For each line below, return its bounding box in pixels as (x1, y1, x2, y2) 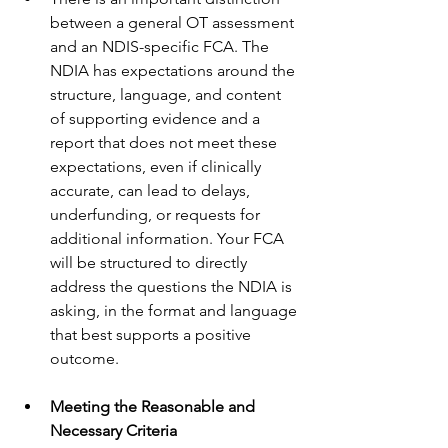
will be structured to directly (50, 253, 251, 272)
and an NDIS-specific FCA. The (50, 37, 273, 56)
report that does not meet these (50, 133, 281, 152)
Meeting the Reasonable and (50, 397, 259, 416)
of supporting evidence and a (50, 109, 264, 128)
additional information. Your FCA (50, 229, 288, 248)
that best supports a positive (50, 325, 255, 344)
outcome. (50, 349, 119, 368)
